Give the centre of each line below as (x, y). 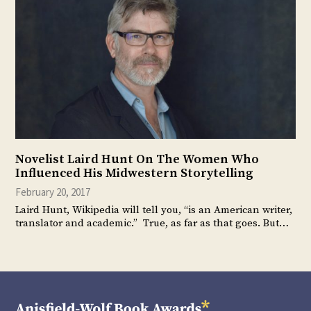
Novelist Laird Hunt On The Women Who (137, 160)
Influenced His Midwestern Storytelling (135, 174)
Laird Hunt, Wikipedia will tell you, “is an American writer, (154, 210)
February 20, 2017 (53, 192)
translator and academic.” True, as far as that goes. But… (152, 224)
